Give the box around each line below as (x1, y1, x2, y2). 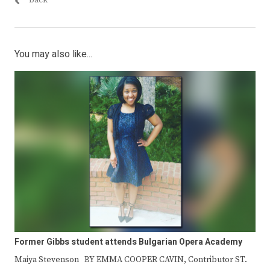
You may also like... (14, 46, 92, 61)
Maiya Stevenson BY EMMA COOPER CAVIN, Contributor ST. (14, 254, 247, 265)
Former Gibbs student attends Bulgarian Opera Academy (14, 235, 242, 248)
